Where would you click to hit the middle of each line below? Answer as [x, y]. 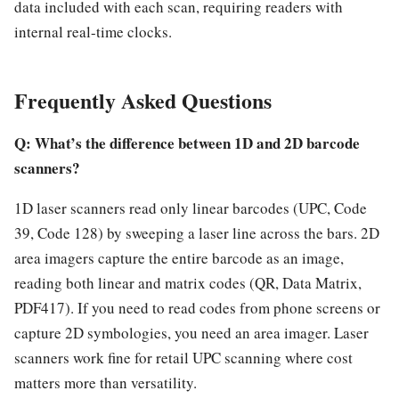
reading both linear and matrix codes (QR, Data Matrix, [188, 283]
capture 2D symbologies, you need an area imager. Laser [191, 333]
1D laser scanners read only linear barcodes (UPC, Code [191, 208]
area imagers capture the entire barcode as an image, [179, 258]
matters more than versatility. [106, 383]
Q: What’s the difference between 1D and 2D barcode [187, 143]
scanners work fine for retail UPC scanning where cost [183, 358]
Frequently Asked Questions [143, 100]
